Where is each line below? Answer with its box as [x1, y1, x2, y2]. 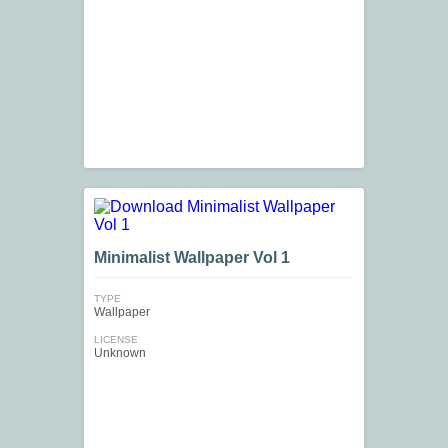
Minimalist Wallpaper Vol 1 [94, 249, 290, 267]
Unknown [94, 346, 146, 361]
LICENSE [94, 334, 138, 346]
